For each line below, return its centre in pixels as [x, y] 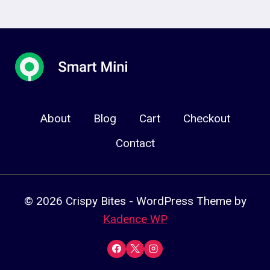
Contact [135, 143]
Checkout [206, 118]
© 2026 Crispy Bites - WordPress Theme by [135, 201]
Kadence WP [135, 219]
